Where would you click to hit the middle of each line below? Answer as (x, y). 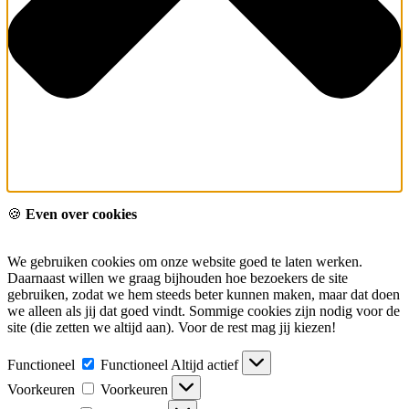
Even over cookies (81, 215)
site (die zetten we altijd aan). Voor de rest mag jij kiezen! (172, 328)
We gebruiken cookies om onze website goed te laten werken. (185, 262)
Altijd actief (206, 365)
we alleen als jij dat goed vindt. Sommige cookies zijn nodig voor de (204, 311)
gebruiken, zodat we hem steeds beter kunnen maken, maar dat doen (204, 295)
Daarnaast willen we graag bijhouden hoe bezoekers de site (178, 278)
